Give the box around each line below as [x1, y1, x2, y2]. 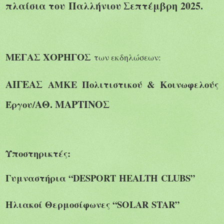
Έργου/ [5, 97, 35, 111]
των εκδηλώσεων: [94, 51, 161, 63]
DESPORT [73, 170, 116, 184]
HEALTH [119, 170, 158, 184]
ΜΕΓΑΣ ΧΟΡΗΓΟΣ [5, 49, 91, 64]
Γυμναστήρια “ [5, 170, 73, 184]
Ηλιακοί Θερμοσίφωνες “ [5, 197, 117, 211]
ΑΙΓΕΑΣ [5, 77, 42, 92]
